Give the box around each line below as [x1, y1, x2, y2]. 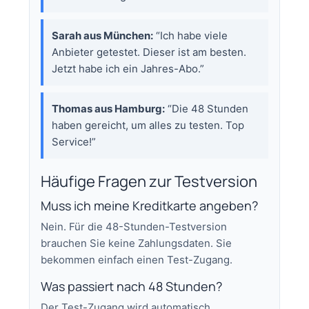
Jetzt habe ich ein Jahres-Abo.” [52, 61, 205, 75]
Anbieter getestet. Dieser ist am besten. [52, 45, 247, 59]
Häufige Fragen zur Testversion [41, 170, 258, 192]
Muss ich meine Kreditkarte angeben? [41, 197, 259, 214]
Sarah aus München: [52, 28, 154, 42]
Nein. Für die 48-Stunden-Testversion [41, 219, 228, 233]
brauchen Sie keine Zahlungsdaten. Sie [41, 236, 232, 250]
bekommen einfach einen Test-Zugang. [41, 252, 233, 266]
